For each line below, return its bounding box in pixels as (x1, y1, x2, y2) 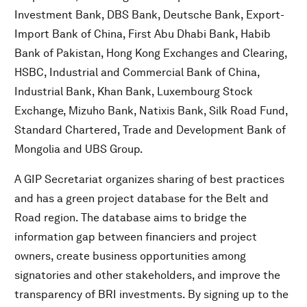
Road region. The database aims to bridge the (14, 211, 247, 225)
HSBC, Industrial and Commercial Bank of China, (14, 66, 260, 79)
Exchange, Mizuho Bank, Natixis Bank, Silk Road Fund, (14, 104, 288, 118)
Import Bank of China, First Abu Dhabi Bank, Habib (14, 27, 271, 41)
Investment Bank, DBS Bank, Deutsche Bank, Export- (14, 8, 284, 22)
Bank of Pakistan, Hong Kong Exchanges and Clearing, (14, 47, 287, 60)
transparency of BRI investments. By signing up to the (14, 288, 288, 302)
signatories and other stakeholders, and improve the (14, 269, 280, 282)
